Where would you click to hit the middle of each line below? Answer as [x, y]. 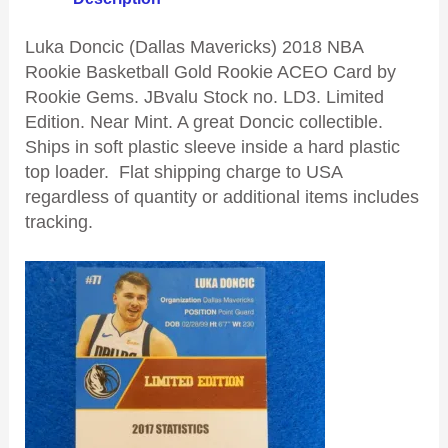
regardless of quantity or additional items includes [221, 196]
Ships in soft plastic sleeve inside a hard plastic [212, 146]
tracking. [58, 221]
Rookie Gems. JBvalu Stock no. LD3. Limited [204, 96]
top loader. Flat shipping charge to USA [183, 171]
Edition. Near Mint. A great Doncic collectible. [203, 121]
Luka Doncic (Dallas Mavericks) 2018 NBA [193, 46]
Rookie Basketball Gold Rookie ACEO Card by [210, 71]
